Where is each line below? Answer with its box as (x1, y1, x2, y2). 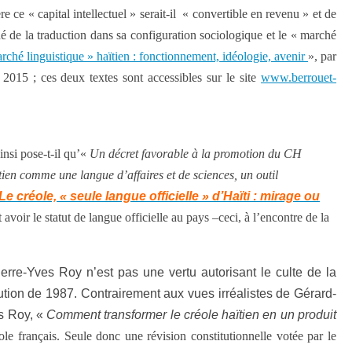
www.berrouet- (261, 71, 337, 84)
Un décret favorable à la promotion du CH (90, 147, 302, 160)
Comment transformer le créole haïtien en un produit (46, 308, 337, 321)
